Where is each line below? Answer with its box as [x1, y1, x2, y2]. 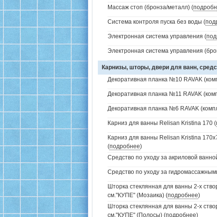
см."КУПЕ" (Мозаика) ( [108, 192, 168, 199]
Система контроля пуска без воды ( [108, 18, 205, 25]
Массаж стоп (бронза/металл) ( [108, 4, 193, 11]
